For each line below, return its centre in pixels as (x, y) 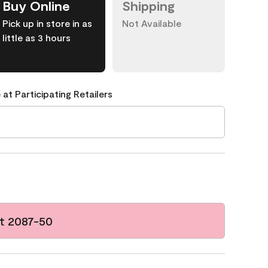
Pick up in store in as (47, 23)
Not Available (152, 23)
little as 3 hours (36, 37)
